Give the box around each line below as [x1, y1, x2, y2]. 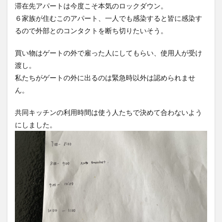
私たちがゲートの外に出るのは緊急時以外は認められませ [15, 73, 195, 82]
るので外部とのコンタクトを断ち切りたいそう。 [15, 26, 167, 35]
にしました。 [15, 120, 56, 129]
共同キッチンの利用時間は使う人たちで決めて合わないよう [15, 108, 202, 116]
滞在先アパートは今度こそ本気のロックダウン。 [15, 1, 167, 10]
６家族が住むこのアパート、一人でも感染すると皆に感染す [15, 13, 202, 22]
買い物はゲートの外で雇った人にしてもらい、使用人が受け [15, 48, 202, 57]
